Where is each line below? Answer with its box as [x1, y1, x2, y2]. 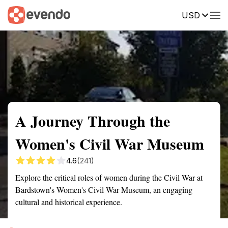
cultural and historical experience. [15, 196, 122, 207]
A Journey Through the [15, 109, 170, 132]
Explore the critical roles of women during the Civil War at [15, 172, 203, 183]
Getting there [83, 10, 127, 19]
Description [142, 10, 181, 19]
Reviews [196, 10, 224, 19]
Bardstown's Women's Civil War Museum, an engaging [15, 184, 192, 195]
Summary [8, 10, 38, 19]
